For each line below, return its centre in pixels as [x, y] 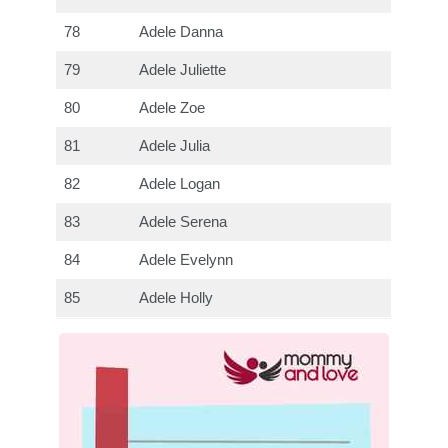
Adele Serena [183, 221]
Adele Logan [180, 183]
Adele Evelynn [186, 259]
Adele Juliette [183, 69]
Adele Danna [181, 31]
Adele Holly [176, 297]
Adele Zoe [172, 107]
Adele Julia [175, 145]
